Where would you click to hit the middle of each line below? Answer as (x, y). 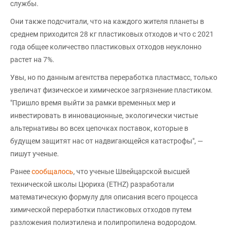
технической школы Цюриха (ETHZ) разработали (92, 184)
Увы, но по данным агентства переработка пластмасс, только (114, 77)
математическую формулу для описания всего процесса (104, 197)
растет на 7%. (32, 59)
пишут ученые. (35, 153)
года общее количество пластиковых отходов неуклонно (106, 47)
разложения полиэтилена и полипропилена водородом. (104, 222)
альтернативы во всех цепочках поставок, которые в (99, 128)
